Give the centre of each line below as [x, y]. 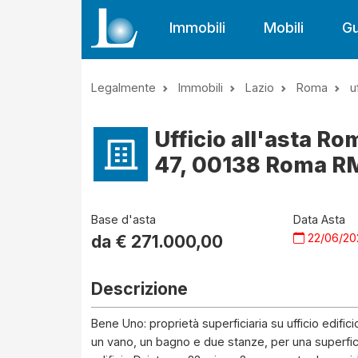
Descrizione [139, 289]
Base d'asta [123, 219]
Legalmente [123, 88]
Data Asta [320, 219]
